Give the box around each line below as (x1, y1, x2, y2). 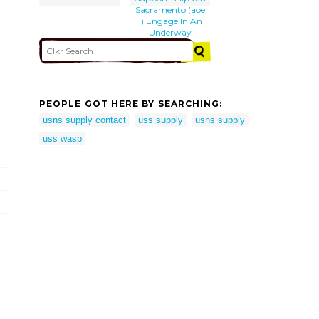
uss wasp (43, 132, 82, 144)
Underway (148, 26, 192, 38)
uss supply (138, 114, 183, 125)
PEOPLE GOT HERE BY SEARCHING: (39, 98, 223, 110)
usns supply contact (43, 114, 126, 125)
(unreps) (152, 49, 187, 61)
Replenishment (138, 38, 202, 49)
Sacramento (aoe (135, 4, 205, 15)
